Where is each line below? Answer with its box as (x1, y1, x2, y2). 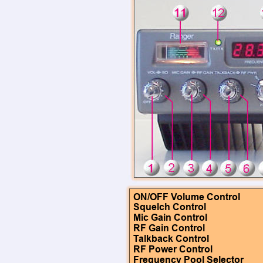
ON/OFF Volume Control (133, 191, 240, 203)
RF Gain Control (133, 222, 205, 234)
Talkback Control (133, 233, 209, 244)
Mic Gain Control (133, 212, 207, 224)
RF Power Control (133, 243, 213, 255)
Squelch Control (133, 201, 206, 213)
